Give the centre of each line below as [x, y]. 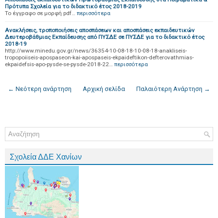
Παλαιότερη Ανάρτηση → [173, 89]
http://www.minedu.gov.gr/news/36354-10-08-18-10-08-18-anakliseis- [96, 51]
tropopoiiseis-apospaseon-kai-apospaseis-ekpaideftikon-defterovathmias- [99, 57]
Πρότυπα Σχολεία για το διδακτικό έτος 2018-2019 [73, 6]
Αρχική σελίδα [104, 89]
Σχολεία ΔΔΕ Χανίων [46, 157]
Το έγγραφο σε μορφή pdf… [40, 13]
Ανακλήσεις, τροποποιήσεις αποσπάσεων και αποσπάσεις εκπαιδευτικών [100, 30]
